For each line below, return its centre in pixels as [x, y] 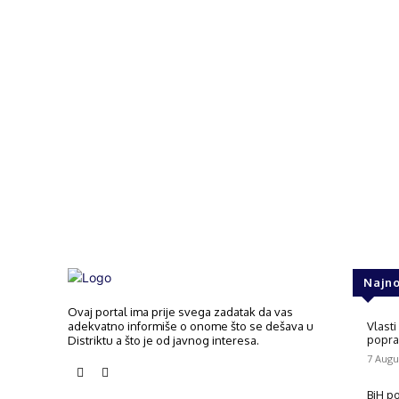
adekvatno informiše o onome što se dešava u [191, 326]
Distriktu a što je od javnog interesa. [163, 340]
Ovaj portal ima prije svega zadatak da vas [180, 311]
